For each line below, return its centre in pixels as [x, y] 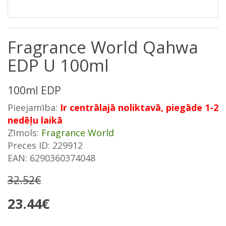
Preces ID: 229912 [45, 145]
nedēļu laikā [35, 120]
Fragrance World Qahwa [103, 47]
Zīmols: [24, 133]
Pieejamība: [34, 107]
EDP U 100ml [58, 65]
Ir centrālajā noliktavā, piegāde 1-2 [139, 107]
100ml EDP [34, 90]
